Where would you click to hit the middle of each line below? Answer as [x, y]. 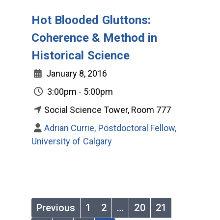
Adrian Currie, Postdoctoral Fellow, [110, 128]
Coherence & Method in [95, 38]
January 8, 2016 [76, 73]
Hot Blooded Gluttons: [91, 20]
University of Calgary [72, 141]
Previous [56, 207]
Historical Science [81, 55]
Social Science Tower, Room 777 [108, 110]
